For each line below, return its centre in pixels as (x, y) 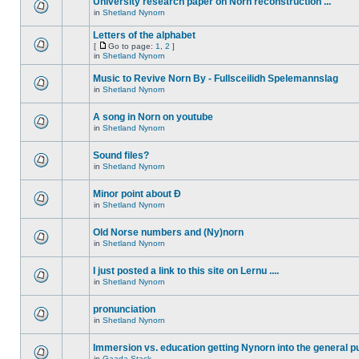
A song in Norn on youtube (153, 117)
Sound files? (121, 155)
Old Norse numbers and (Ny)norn (168, 232)
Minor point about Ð (137, 194)
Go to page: (132, 46)
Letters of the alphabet (144, 35)
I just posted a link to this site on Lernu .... (186, 271)
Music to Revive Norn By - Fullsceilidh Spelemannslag (216, 79)
